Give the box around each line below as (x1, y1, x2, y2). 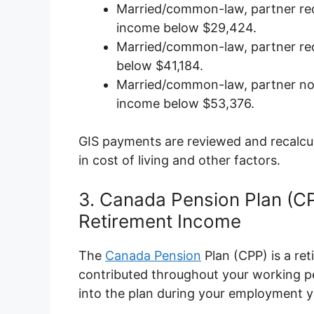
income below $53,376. (116, 96, 254, 111)
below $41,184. (116, 58, 203, 74)
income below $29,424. (116, 20, 257, 36)
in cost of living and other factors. (78, 153, 280, 168)
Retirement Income (78, 210, 241, 233)
